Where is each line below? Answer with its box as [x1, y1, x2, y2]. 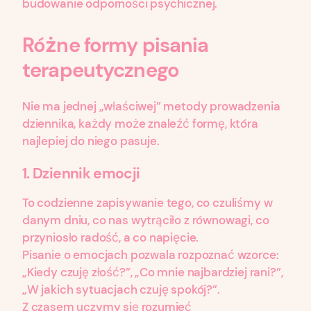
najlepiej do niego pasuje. [22, 133, 160, 149]
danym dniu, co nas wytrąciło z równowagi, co [22, 212, 269, 228]
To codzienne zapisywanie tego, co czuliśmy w [22, 195, 273, 211]
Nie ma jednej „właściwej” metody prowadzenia [22, 98, 280, 114]
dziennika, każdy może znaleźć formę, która [22, 115, 258, 131]
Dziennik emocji [33, 163, 140, 183]
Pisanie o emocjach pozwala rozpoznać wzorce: [22, 247, 279, 263]
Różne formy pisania [22, 31, 209, 58]
